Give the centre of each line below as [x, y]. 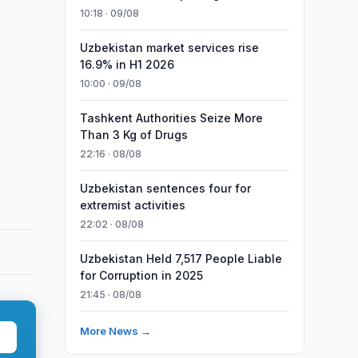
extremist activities [132, 205]
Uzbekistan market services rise [169, 48]
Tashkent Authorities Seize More [171, 118]
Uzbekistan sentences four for [165, 188]
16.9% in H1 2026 [127, 64]
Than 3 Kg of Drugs [133, 135]
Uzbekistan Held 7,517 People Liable [181, 259]
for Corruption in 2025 [141, 275]
